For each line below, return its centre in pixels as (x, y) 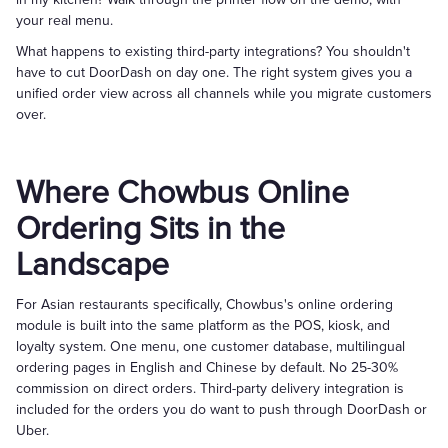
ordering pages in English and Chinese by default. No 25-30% (207, 367)
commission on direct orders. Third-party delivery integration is (210, 388)
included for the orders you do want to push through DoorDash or (221, 409)
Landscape (92, 265)
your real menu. (64, 20)
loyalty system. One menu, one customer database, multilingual (210, 346)
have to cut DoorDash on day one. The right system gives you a (214, 72)
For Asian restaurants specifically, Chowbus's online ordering (204, 304)
